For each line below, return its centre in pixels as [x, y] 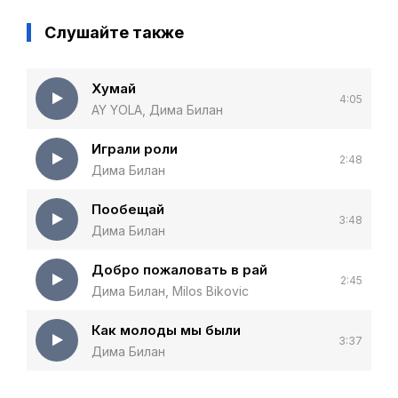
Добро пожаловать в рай [179, 270]
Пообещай [128, 209]
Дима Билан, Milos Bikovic [170, 291]
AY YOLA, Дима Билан [157, 110]
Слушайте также [114, 32]
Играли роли [135, 149]
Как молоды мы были [166, 330]
